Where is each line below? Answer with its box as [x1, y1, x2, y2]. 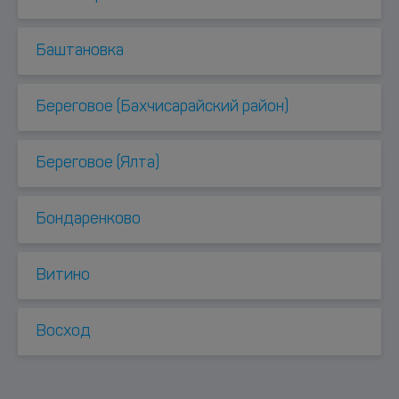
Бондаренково [36, 211, 141, 228]
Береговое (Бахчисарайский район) [36, 99, 289, 116]
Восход [36, 323, 91, 340]
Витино [36, 267, 90, 284]
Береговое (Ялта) [36, 155, 159, 172]
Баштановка [36, 43, 124, 60]
